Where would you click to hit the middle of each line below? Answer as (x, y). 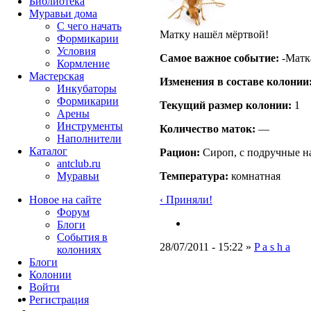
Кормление (83, 64)
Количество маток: (208, 129)
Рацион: (180, 153)
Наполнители (89, 138)
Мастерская (57, 76)
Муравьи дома (63, 14)
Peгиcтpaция (59, 300)
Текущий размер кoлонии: (226, 106)
